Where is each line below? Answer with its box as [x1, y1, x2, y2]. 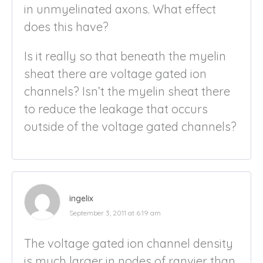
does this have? [24, 19, 109, 34]
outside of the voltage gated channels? [24, 119, 237, 134]
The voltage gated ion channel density [24, 235, 233, 251]
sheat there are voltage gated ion [24, 66, 207, 81]
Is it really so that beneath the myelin [24, 48, 226, 63]
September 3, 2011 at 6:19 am [69, 208, 161, 217]
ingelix [69, 193, 93, 204]
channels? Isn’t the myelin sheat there [24, 83, 230, 99]
